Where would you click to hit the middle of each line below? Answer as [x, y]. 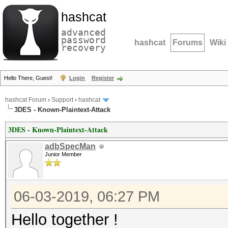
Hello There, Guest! [29, 78]
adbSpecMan [70, 146]
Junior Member [63, 154]
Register [103, 78]
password [83, 40]
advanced [83, 32]
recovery [83, 48]
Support [62, 100]
